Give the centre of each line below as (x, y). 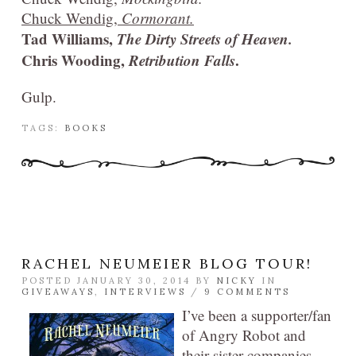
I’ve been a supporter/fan (257, 315)
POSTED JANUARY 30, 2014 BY (119, 281)
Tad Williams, (69, 39)
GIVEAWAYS (58, 292)
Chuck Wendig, (72, 18)
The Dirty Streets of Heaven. (205, 39)
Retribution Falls (182, 60)
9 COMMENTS (247, 292)
